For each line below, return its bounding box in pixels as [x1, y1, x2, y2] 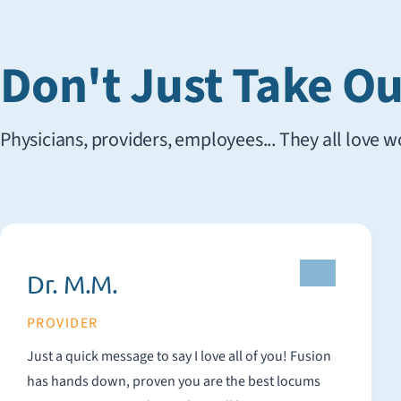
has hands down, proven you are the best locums [27, 371, 320, 391]
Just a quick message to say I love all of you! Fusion [27, 346, 331, 366]
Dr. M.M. [27, 269, 118, 299]
